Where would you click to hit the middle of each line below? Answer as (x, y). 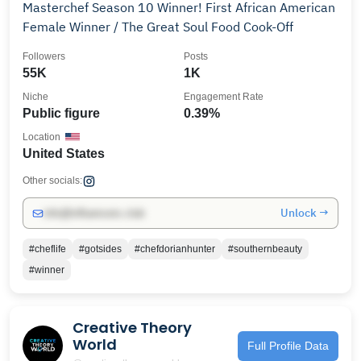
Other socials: (52, 180)
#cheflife (48, 249)
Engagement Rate (224, 97)
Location (41, 137)
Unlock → (305, 213)
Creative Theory (132, 328)
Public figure (61, 113)
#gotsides (100, 249)
